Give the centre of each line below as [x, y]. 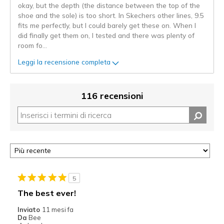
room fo [30, 45]
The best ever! [46, 193]
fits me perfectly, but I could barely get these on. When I [107, 25]
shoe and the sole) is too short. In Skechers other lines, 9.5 [111, 15]
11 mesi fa [57, 209]
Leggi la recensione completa [64, 62]
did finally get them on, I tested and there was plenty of [106, 35]
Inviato [29, 209]
